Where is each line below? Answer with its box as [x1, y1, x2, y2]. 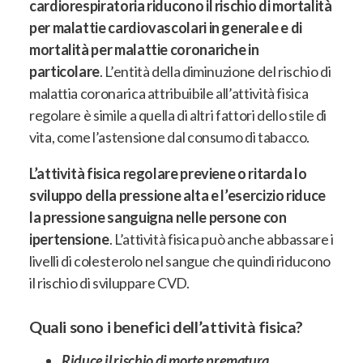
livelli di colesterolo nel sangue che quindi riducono [29, 252, 331, 271]
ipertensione [29, 230, 109, 249]
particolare [29, 62, 100, 81]
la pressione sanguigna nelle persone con [29, 208, 287, 227]
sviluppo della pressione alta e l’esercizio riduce [29, 186, 327, 205]
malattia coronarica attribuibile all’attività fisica [29, 84, 309, 103]
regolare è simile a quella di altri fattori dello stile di [29, 106, 327, 125]
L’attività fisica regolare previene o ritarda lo [29, 164, 307, 183]
